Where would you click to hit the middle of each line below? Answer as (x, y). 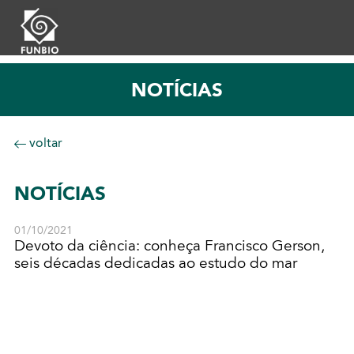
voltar (44, 143)
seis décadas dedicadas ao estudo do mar (155, 264)
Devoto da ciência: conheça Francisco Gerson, (169, 246)
